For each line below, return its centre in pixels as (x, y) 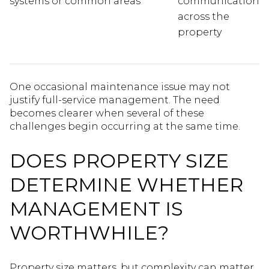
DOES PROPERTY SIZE (119, 161)
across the (203, 17)
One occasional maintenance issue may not (120, 86)
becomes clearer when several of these (107, 113)
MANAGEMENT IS (96, 209)
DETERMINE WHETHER (126, 185)
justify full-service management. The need (115, 100)
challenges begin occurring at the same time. (125, 126)
